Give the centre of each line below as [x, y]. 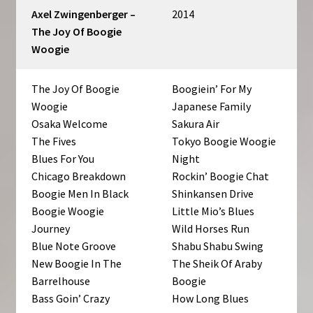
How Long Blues [211, 299]
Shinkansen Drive [213, 194]
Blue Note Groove [74, 246]
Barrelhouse [61, 281]
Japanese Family [212, 107]
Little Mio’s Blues [213, 211]
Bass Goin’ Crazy [71, 299]
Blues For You [63, 159]
